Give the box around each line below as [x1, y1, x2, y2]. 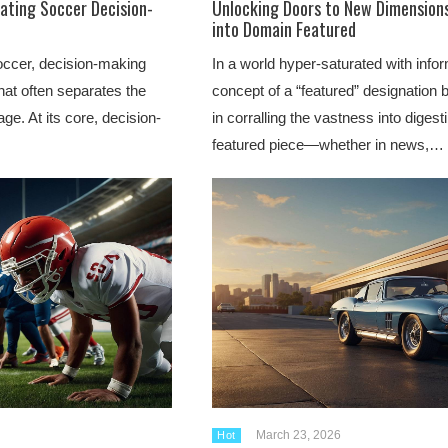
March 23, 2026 [255, 428, 341, 442]
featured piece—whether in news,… [212, 136, 444, 153]
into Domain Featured [212, 16, 356, 42]
